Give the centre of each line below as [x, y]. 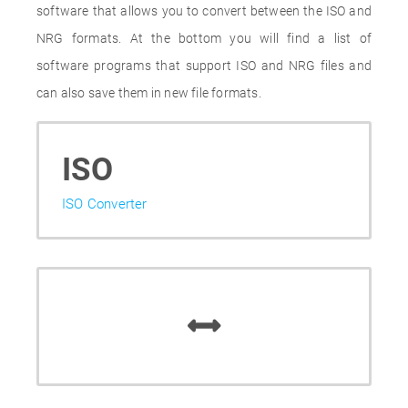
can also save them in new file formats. [149, 93]
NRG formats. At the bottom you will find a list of [204, 38]
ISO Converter [105, 204]
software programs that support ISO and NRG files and [204, 66]
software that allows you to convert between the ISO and [204, 11]
